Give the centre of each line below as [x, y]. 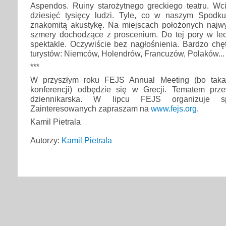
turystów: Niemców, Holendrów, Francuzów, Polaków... [127, 53]
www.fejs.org [174, 109]
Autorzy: [46, 140]
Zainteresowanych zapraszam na [91, 109]
